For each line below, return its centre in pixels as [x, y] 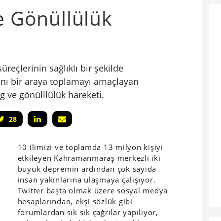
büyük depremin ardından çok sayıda [87, 168]
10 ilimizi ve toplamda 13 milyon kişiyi [90, 147]
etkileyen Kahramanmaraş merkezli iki [89, 158]
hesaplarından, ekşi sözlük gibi [75, 201]
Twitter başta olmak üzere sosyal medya [93, 190]
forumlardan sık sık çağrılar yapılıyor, [88, 212]
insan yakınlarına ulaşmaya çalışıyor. [87, 179]
